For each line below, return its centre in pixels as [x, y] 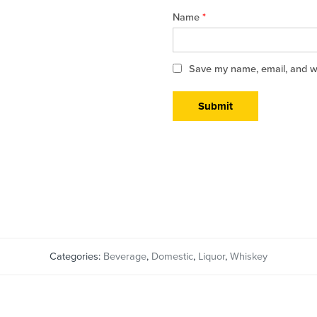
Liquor [212, 257]
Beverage [125, 257]
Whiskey [249, 257]
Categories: [76, 257]
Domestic [172, 257]
